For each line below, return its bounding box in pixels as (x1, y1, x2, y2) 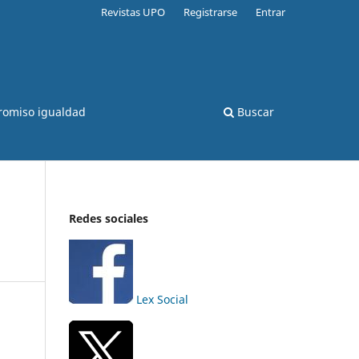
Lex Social (133, 291, 188, 307)
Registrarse (184, 4, 238, 19)
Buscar (234, 103, 274, 119)
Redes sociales (69, 210, 148, 226)
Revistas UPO (101, 4, 166, 19)
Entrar (256, 4, 285, 19)
